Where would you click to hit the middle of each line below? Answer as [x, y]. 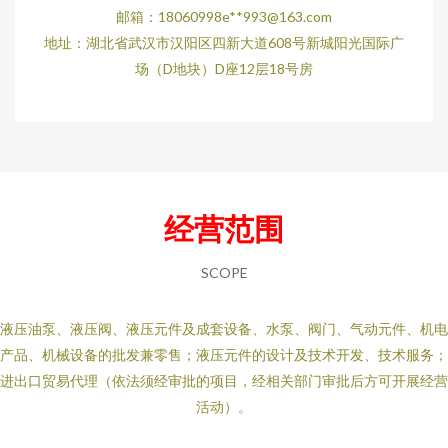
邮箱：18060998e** [179, 16]
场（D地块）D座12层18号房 [224, 68]
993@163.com [287, 16]
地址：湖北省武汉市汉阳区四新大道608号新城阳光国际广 [224, 42]
